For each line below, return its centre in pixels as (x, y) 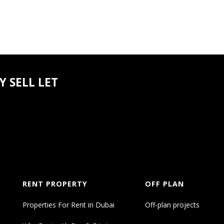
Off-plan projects (172, 205)
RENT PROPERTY (55, 184)
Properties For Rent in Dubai (68, 205)
